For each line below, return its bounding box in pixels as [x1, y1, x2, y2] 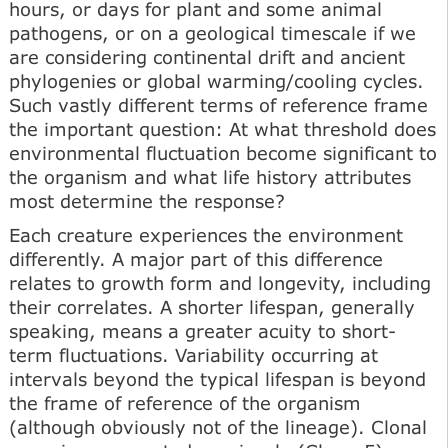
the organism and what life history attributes [9, 165, 411, 188]
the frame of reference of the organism [9, 391, 361, 414]
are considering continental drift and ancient [9, 45, 405, 68]
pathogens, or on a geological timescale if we [9, 21, 416, 44]
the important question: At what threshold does [9, 117, 436, 140]
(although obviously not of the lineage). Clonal [9, 415, 427, 438]
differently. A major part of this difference [9, 247, 383, 270]
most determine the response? [9, 189, 285, 212]
